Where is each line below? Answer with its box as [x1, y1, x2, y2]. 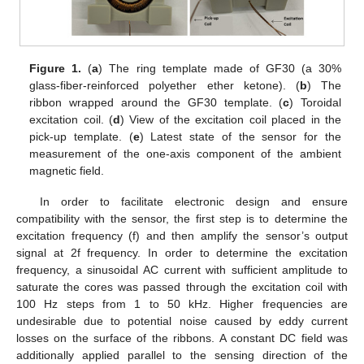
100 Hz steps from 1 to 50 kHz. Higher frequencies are [16, 297, 348, 311]
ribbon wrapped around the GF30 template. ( [29, 95, 284, 109]
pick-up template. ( [29, 129, 133, 143]
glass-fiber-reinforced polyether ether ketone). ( [29, 78, 300, 92]
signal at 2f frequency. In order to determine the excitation [16, 246, 348, 260]
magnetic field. [29, 163, 105, 177]
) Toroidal [289, 95, 341, 109]
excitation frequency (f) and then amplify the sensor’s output [16, 229, 348, 243]
